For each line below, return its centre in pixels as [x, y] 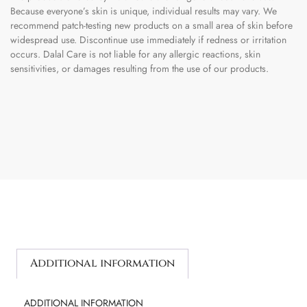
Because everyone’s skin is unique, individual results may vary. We [144, 11]
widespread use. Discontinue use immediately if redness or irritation [148, 39]
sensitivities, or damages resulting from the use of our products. [139, 68]
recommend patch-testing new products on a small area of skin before [151, 25]
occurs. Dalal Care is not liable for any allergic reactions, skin [135, 54]
